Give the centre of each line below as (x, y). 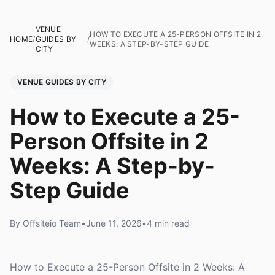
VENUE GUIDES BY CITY (62, 82)
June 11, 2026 (114, 223)
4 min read (168, 223)
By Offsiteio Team (45, 223)
